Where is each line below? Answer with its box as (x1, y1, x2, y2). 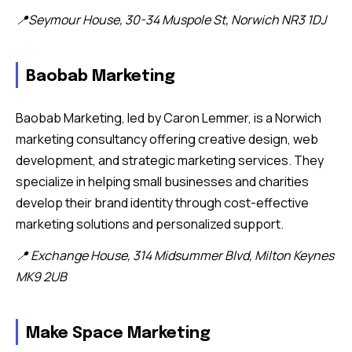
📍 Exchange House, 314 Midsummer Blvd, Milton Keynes (16, 247, 334, 265)
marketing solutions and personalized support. (16, 215, 284, 233)
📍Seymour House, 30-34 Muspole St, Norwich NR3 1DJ (16, 11, 326, 29)
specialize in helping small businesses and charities (16, 173, 309, 191)
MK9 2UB (16, 268, 67, 286)
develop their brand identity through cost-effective (16, 194, 309, 212)
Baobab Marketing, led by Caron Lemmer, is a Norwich (16, 109, 321, 127)
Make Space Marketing (26, 325, 211, 343)
